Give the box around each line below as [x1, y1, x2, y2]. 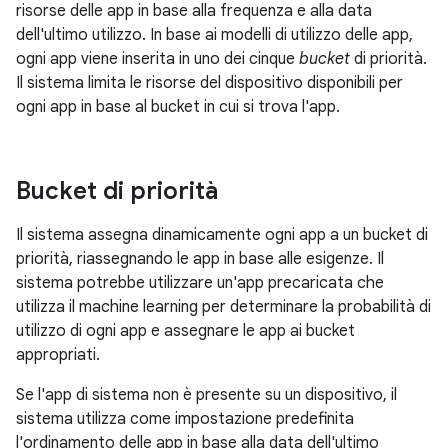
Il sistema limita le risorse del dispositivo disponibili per [16, 73, 403, 93]
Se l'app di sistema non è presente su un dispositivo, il [16, 385, 397, 405]
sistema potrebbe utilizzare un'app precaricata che [16, 273, 384, 293]
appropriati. [16, 345, 100, 365]
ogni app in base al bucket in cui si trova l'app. [16, 97, 340, 117]
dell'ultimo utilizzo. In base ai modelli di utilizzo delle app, [16, 25, 413, 45]
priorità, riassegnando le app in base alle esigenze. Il [16, 249, 384, 269]
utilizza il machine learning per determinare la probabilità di [16, 297, 431, 317]
